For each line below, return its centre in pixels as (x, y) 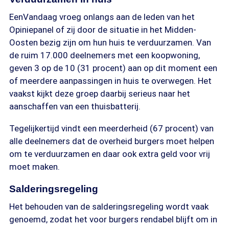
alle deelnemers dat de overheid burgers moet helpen (112, 141)
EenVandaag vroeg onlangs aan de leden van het (102, 17)
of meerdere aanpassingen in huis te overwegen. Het (110, 81)
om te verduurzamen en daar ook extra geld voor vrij (110, 154)
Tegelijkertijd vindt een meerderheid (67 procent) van (111, 128)
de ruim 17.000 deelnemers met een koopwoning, (105, 55)
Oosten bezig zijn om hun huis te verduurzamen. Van (110, 42)
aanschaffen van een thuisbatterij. (75, 106)
